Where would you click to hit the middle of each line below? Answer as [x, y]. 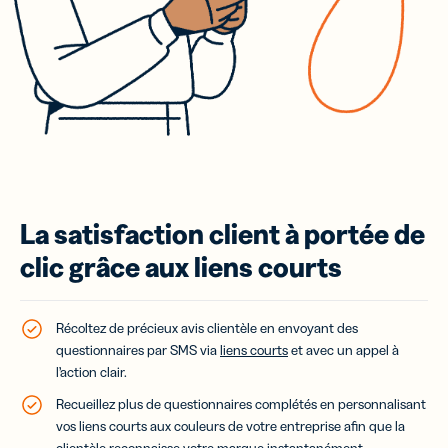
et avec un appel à [343, 349]
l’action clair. [93, 371]
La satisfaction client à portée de [222, 233]
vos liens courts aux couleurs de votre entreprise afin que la [230, 425]
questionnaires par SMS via [138, 349]
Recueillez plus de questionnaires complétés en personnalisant [241, 403]
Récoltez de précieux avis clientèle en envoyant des [207, 327]
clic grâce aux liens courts [181, 266]
